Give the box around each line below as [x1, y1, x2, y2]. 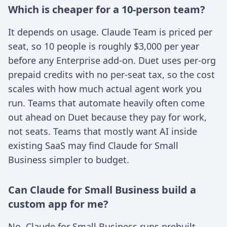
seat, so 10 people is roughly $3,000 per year [8, 40, 199, 52]
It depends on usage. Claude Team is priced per [8, 26, 212, 38]
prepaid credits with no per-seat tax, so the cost [8, 68, 215, 81]
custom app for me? [8, 197, 108, 211]
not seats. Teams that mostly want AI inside [8, 125, 197, 137]
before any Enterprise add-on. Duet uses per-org [8, 54, 216, 66]
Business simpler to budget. [8, 154, 129, 166]
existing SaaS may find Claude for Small [8, 139, 178, 152]
